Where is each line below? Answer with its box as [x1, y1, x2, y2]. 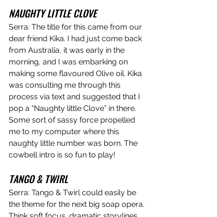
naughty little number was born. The [9, 138, 139, 148]
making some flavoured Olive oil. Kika [9, 68, 144, 78]
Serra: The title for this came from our [9, 22, 144, 31]
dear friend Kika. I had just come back [9, 33, 144, 43]
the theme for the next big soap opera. [9, 199, 146, 209]
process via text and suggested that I [9, 92, 142, 101]
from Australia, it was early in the [9, 45, 126, 55]
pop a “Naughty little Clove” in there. [9, 103, 138, 113]
